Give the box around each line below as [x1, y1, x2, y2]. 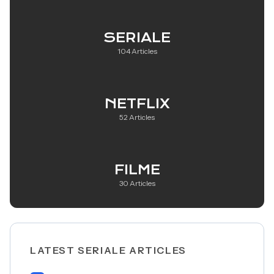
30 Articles [119, 179, 155, 188]
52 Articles [119, 113, 155, 122]
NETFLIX [104, 96, 170, 111]
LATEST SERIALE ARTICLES [30, 244, 187, 256]
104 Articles [117, 46, 157, 56]
